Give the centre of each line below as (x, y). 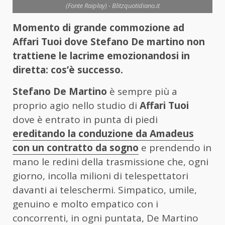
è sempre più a (142, 91)
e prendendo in (175, 147)
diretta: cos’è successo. (68, 70)
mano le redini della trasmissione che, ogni (110, 161)
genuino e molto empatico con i (85, 204)
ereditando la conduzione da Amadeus (103, 133)
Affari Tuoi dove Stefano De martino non (109, 41)
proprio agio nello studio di (75, 105)
